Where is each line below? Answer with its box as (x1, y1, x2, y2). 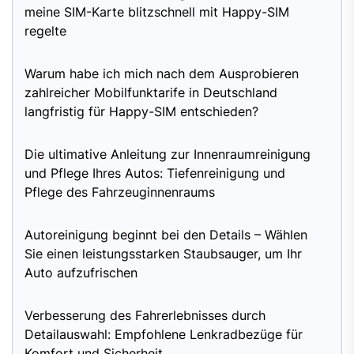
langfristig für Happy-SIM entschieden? (24, 103, 258, 119)
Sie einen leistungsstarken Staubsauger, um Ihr (24, 245, 302, 262)
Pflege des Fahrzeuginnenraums (24, 183, 215, 200)
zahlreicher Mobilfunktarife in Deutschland (24, 84, 277, 100)
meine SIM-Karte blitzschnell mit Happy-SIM (24, 3, 289, 20)
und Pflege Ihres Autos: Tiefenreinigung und (24, 164, 285, 181)
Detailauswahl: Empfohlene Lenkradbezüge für (24, 326, 303, 342)
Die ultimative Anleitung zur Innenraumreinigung (24, 145, 311, 162)
